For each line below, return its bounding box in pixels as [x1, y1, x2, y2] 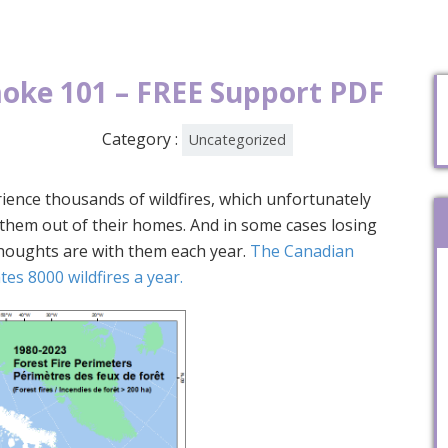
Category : [101, 128, 182, 150]
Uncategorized [188, 130, 286, 149]
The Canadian [250, 240, 354, 262]
